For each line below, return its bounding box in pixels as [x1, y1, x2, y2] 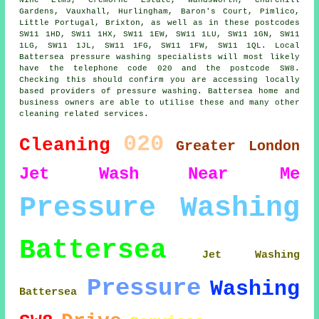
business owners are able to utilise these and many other [19, 98, 300, 107]
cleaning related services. [19, 109, 150, 118]
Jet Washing [202, 249, 300, 261]
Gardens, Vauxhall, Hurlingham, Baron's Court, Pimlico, [19, 6, 300, 16]
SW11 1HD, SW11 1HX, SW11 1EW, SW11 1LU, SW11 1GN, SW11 [19, 29, 300, 38]
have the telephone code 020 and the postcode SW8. [19, 63, 300, 73]
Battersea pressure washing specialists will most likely [19, 52, 300, 61]
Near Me [188, 164, 300, 184]
